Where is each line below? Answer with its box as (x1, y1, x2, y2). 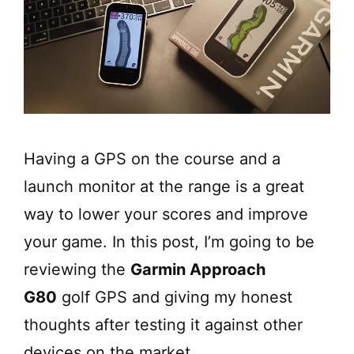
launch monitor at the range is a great (24, 176, 304, 196)
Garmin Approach (130, 259, 265, 279)
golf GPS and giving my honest (57, 287, 292, 307)
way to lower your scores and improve (24, 204, 308, 224)
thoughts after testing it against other (24, 314, 303, 334)
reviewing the (24, 259, 130, 279)
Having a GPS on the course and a (24, 149, 281, 168)
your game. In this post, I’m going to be (24, 232, 314, 251)
